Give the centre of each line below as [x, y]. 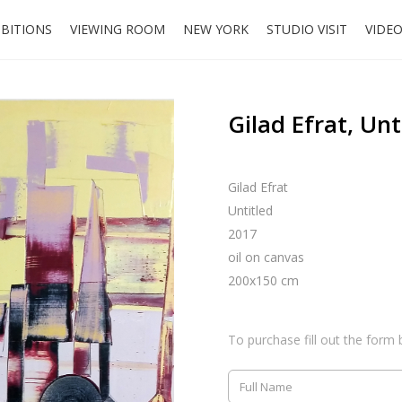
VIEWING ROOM [118, 29]
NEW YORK [216, 29]
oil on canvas [266, 257]
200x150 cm [263, 280]
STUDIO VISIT [307, 29]
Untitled [250, 210]
